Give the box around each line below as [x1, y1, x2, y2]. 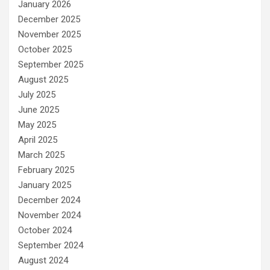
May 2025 [18, 119, 56, 130]
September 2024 [18, 239, 83, 251]
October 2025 [18, 43, 72, 55]
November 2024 [18, 209, 81, 221]
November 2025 [18, 28, 81, 40]
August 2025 [18, 74, 68, 85]
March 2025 [18, 149, 64, 160]
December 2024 [18, 194, 80, 206]
